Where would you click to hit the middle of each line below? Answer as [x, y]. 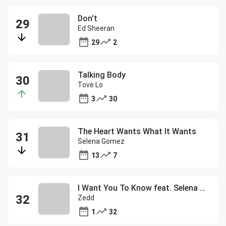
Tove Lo [90, 85]
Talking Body [102, 75]
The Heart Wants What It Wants [137, 131]
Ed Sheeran [96, 28]
